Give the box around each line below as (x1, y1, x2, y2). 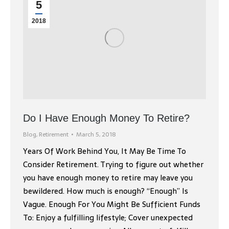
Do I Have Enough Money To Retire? (23, 112, 190, 124)
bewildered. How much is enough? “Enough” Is (23, 185, 188, 198)
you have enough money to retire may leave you (23, 171, 193, 185)
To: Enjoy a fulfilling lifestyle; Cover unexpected (23, 211, 193, 224)
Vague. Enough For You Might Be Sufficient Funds (23, 198, 200, 211)
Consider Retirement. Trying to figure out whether (23, 158, 203, 171)
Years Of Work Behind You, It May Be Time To (23, 145, 186, 158)
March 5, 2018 (76, 129, 116, 140)
